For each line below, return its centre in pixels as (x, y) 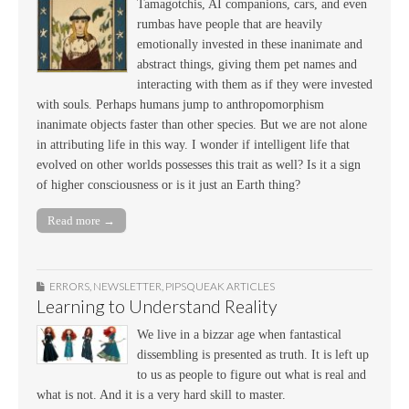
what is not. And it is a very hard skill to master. (161, 394)
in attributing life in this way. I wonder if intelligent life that (193, 145)
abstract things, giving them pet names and (247, 65)
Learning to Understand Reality (157, 306)
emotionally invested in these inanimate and (250, 45)
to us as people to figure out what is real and (252, 374)
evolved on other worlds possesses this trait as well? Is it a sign (199, 165)
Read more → (81, 220)
